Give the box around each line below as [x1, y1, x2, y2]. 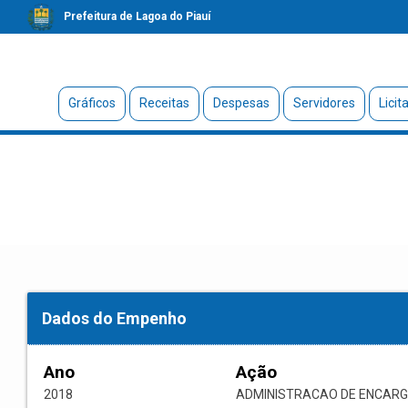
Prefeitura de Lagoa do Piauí [64, 10, 210, 23]
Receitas [138, 96, 189, 111]
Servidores [292, 96, 355, 111]
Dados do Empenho [42, 309, 187, 329]
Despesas [212, 96, 270, 111]
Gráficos [67, 96, 116, 111]
